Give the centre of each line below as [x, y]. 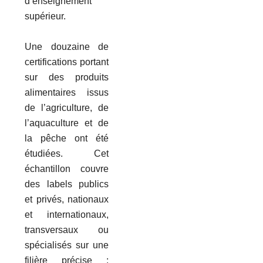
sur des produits [67, 77]
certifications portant [67, 62]
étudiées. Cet [67, 153]
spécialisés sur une [67, 245]
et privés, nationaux [67, 199]
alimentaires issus [67, 92]
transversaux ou [67, 230]
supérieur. [45, 16]
